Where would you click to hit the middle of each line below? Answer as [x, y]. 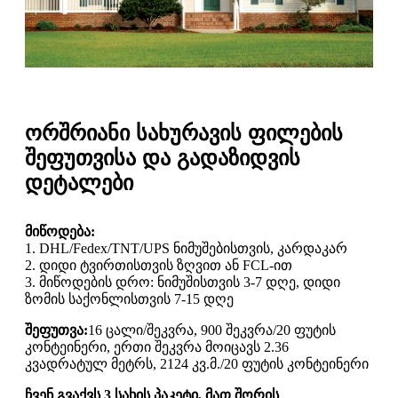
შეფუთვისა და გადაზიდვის [163, 157]
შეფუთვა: [56, 330]
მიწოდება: [60, 231]
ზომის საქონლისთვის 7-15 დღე [129, 298]
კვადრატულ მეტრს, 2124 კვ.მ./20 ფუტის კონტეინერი [197, 363]
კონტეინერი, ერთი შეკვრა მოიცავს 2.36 [157, 346]
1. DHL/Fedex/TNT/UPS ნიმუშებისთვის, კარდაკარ [186, 248]
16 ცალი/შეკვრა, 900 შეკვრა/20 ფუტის [212, 330]
